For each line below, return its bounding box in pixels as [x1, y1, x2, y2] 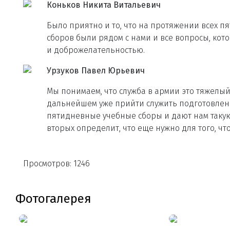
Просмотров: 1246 [23, 159, 90, 168]
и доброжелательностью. [47, 45, 145, 55]
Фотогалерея [15, 191, 91, 206]
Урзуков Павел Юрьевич [47, 66, 145, 75]
